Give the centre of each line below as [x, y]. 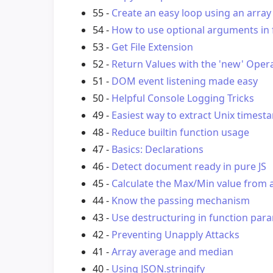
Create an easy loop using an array [191, 13]
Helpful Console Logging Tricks [183, 98]
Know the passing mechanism [181, 201]
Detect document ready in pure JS [189, 167]
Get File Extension [152, 47]
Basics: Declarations [158, 150]
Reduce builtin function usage [180, 133]
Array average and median [172, 252]
